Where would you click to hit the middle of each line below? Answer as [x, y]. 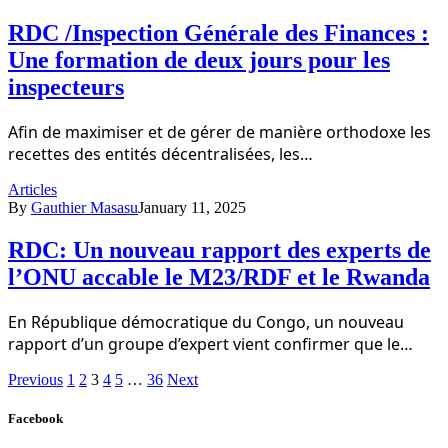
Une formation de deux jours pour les [199, 60]
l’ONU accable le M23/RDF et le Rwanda [219, 277]
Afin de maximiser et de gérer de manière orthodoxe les [219, 132]
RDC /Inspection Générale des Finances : [218, 33]
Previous [35, 379]
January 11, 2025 [192, 208]
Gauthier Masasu [84, 208]
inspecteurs [66, 87]
